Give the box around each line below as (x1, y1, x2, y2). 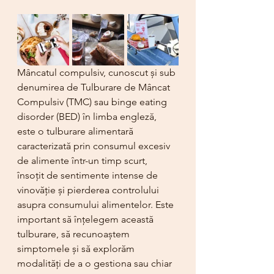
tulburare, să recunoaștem (17, 228, 132, 240)
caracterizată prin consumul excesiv (17, 140, 172, 152)
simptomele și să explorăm (17, 243, 137, 254)
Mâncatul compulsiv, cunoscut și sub (17, 67, 178, 78)
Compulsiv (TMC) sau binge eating (17, 96, 169, 108)
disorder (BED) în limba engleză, (17, 111, 159, 122)
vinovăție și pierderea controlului (17, 184, 161, 196)
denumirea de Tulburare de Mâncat (17, 81, 172, 93)
